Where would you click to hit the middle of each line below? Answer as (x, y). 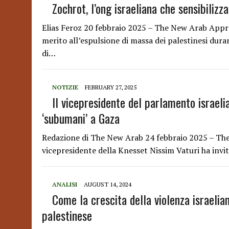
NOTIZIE (65, 87)
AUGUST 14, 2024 (108, 184)
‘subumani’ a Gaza (81, 118)
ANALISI (65, 184)
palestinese (67, 215)
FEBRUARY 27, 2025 (111, 87)
